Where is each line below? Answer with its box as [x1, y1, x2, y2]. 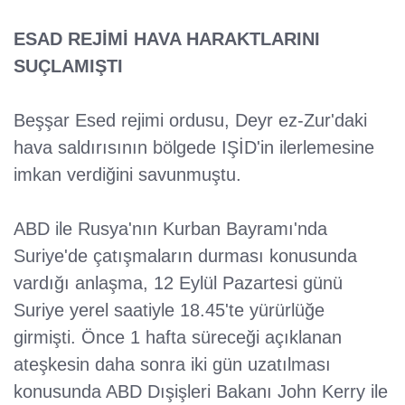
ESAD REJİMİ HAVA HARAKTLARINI [14, 29, 320, 50]
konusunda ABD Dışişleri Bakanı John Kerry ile [14, 381, 388, 402]
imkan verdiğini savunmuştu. [14, 165, 241, 185]
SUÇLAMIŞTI [14, 56, 123, 77]
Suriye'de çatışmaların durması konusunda [14, 246, 357, 267]
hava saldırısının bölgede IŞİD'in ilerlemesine [14, 137, 374, 158]
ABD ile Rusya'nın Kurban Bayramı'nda [14, 219, 327, 240]
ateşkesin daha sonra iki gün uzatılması [14, 354, 331, 375]
